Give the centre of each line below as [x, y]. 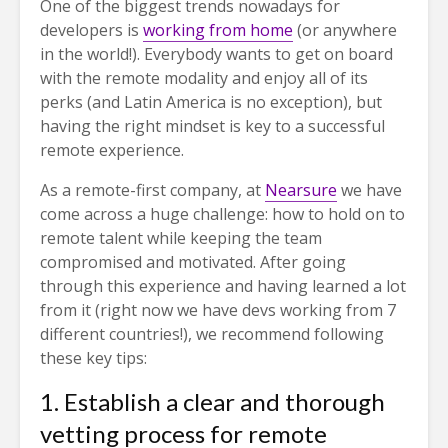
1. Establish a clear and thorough [212, 402]
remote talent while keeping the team [181, 238]
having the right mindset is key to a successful [212, 126]
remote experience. [114, 150]
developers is [91, 30]
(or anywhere [345, 30]
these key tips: [95, 358]
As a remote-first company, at [152, 190]
